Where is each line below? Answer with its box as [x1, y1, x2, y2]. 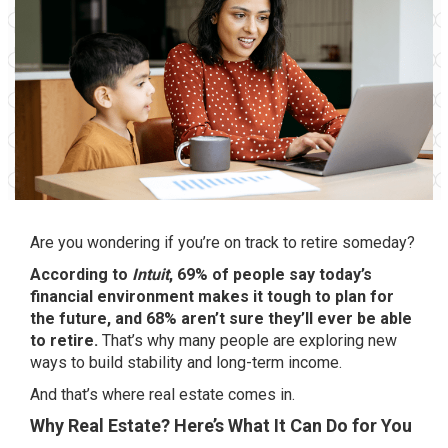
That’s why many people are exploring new [102, 331, 397, 350]
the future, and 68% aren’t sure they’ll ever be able [30, 309, 412, 328]
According [30, 265, 108, 284]
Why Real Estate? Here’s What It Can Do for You [30, 415, 412, 436]
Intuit [132, 265, 169, 284]
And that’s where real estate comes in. [30, 385, 295, 404]
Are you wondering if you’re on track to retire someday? [30, 233, 415, 252]
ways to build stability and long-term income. [30, 353, 342, 372]
